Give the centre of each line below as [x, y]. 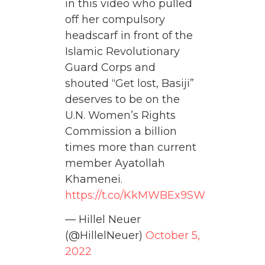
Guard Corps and [110, 67]
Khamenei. [94, 179]
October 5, [173, 236]
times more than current [131, 147]
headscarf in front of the [129, 35]
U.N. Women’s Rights [120, 115]
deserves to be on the [122, 99]
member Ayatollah [115, 163]
